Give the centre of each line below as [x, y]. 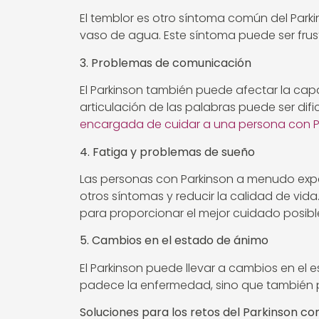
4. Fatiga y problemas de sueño [167, 152]
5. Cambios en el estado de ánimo [174, 241]
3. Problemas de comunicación [166, 63]
